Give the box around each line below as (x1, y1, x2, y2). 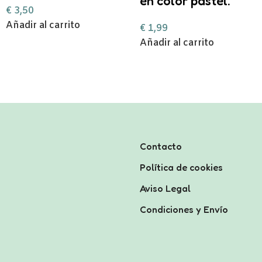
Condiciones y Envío (140, 204, 228, 215)
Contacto (140, 140, 182, 152)
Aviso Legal (140, 182, 191, 194)
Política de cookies (140, 161, 223, 173)
